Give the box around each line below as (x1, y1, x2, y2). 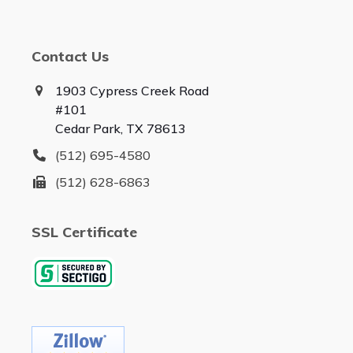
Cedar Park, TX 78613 (54, 121, 186, 137)
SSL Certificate (31, 223, 137, 242)
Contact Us (31, 47, 109, 66)
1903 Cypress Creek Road (54, 83, 209, 99)
